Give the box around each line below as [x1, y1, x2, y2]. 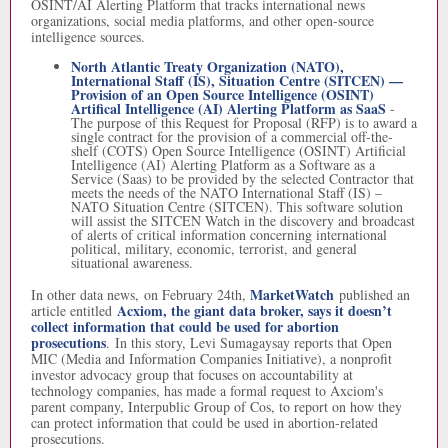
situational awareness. [71, 253, 193, 272]
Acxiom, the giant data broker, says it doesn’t [117, 300, 392, 321]
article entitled [31, 301, 112, 320]
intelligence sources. [31, 27, 145, 46]
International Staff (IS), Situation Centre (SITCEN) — [71, 70, 403, 91]
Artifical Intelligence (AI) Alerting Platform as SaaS [71, 98, 386, 119]
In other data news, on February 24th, [31, 285, 250, 304]
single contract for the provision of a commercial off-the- [71, 127, 393, 146]
